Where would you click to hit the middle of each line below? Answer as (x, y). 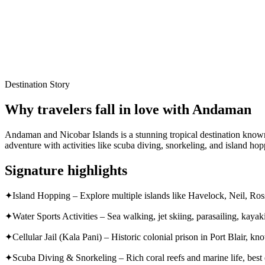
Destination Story (37, 84)
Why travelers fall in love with (98, 109)
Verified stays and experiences (61, 58)
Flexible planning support (52, 38)
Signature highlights (66, 170)
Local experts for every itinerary (64, 18)
